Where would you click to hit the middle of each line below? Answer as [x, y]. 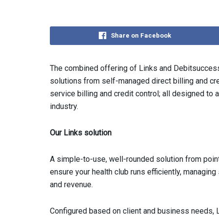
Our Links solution [81, 132]
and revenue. [71, 184]
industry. [64, 106]
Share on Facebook [141, 35]
